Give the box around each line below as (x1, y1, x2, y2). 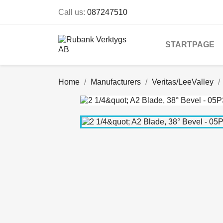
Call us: (58, 8, 87, 16)
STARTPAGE (165, 40, 215, 49)
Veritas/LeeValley (152, 78, 214, 86)
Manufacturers (91, 78, 141, 86)
